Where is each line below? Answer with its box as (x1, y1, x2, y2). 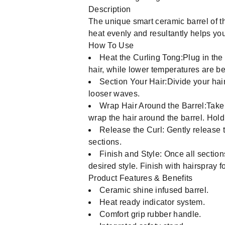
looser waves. (88, 89, 140, 98)
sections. (88, 138, 122, 146)
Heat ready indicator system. (99, 198, 205, 206)
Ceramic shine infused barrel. (99, 186, 209, 194)
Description (88, 5, 131, 14)
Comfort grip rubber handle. (99, 210, 201, 218)
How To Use (88, 41, 134, 50)
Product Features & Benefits (88, 174, 193, 182)
